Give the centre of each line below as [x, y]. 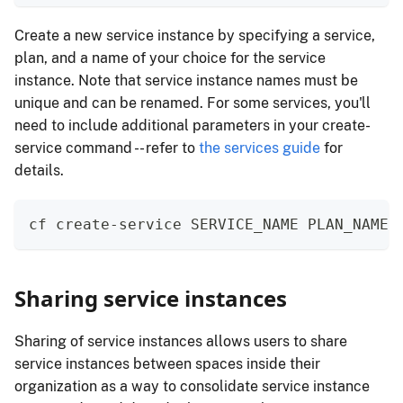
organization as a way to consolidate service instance [192, 387]
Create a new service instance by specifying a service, [195, 36]
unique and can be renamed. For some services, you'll [193, 103]
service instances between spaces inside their [167, 364]
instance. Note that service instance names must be [186, 81]
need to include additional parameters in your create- [193, 126]
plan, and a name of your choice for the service [170, 58]
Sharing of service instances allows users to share [181, 342]
